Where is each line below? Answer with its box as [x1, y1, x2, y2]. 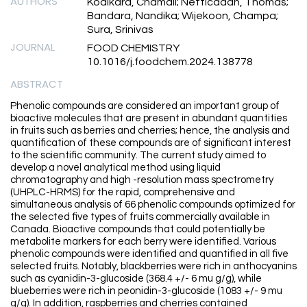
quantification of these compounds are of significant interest [10, 138, 291, 149]
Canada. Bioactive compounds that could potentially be [10, 224, 265, 235]
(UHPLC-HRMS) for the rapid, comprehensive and [10, 187, 235, 198]
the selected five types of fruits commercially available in [10, 212, 270, 223]
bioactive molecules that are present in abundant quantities [10, 113, 287, 124]
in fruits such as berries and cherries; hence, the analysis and [10, 125, 290, 136]
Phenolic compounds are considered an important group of [10, 101, 280, 112]
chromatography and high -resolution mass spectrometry [10, 175, 273, 186]
